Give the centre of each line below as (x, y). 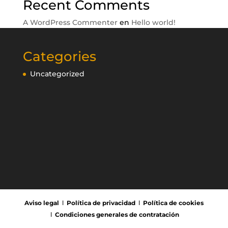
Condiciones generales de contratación (117, 215)
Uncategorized (57, 74)
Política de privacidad (101, 203)
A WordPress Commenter (70, 22)
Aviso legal (41, 203)
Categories (59, 57)
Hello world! (153, 22)
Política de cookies (173, 203)
